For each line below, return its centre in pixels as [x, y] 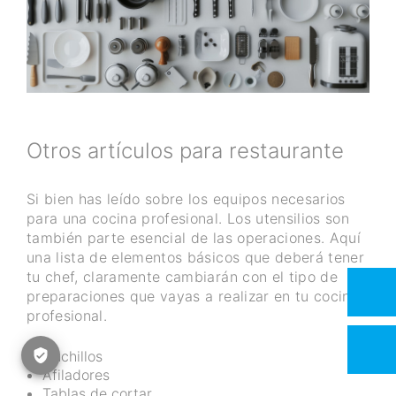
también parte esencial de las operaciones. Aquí [194, 237]
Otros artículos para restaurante [185, 151]
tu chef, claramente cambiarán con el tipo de [182, 276]
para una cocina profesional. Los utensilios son [188, 218]
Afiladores [76, 374]
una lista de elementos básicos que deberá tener [195, 257]
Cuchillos [72, 356]
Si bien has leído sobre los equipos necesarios [186, 198]
